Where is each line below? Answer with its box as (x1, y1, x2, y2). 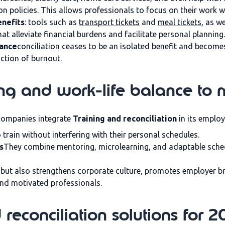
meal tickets (158, 18, 201, 27)
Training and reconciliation (73, 114, 177, 123)
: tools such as (25, 18, 79, 27)
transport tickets (79, 18, 140, 27)
